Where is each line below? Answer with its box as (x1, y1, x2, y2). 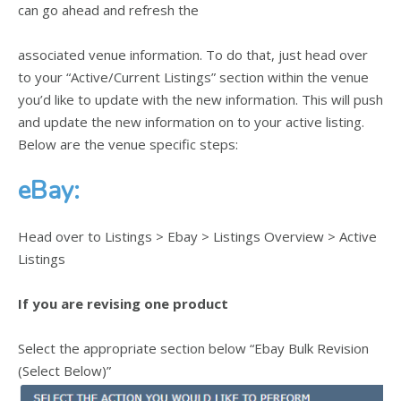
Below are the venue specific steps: (18, 134, 238, 153)
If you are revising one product (18, 294, 228, 312)
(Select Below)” (18, 361, 111, 380)
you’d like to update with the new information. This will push (18, 90, 383, 108)
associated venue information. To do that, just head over (18, 45, 368, 64)
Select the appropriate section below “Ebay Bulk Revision (18, 338, 369, 357)
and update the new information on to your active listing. (18, 112, 364, 131)
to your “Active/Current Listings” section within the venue (18, 67, 369, 86)
